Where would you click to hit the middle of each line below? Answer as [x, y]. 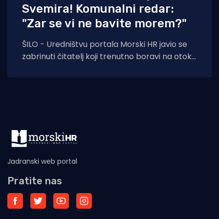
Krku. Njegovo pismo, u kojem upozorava [99, 68]
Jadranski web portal [42, 161]
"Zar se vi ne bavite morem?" [104, 23]
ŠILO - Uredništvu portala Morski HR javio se [105, 44]
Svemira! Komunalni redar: [98, 9]
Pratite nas [35, 181]
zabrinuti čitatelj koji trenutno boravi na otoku [109, 56]
